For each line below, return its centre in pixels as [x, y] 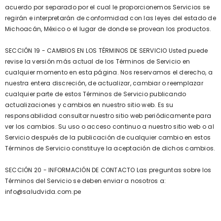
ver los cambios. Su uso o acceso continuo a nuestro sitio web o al [110, 127]
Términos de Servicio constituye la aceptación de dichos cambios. [110, 148]
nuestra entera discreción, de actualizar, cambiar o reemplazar [104, 83]
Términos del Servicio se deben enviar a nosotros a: [86, 181]
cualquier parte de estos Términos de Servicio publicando [96, 94]
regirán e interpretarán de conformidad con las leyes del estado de [110, 18]
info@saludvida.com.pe [43, 192]
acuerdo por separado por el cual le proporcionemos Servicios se [108, 7]
